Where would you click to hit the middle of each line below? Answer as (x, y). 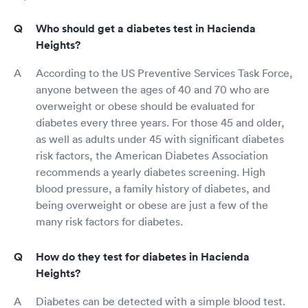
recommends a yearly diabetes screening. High (151, 172)
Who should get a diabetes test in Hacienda (146, 28)
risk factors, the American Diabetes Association (152, 155)
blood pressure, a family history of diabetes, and (153, 188)
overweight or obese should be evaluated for (145, 106)
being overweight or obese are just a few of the (152, 205)
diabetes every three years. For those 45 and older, (160, 122)
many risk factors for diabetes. (109, 221)
